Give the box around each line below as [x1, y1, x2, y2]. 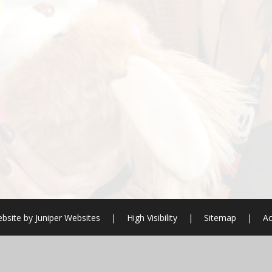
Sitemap [203, 211, 236, 223]
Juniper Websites [32, 211, 100, 223]
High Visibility [126, 211, 177, 223]
